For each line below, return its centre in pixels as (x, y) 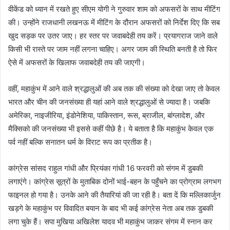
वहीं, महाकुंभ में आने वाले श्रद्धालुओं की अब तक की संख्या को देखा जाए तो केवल (114, 88)
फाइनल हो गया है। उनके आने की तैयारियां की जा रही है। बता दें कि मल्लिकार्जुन (114, 195)
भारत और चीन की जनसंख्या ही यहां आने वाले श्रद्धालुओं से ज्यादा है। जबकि (109, 102)
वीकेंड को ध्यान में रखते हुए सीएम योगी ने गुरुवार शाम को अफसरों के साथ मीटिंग (114, 9)
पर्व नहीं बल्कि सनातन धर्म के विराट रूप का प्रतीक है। (80, 142)
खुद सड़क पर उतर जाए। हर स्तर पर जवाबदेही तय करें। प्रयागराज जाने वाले (113, 35)
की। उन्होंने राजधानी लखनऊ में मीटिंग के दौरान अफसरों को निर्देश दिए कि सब (114, 22)
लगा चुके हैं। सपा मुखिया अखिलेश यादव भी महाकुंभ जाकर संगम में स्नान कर (110, 221)
